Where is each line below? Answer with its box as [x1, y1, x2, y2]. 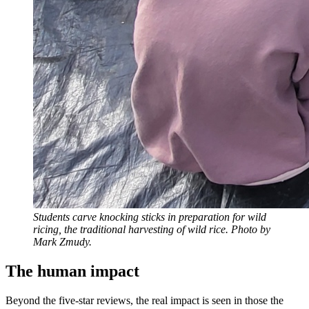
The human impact [6, 262, 139, 281]
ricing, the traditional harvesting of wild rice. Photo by [33, 223, 270, 236]
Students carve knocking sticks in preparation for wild [33, 211, 266, 223]
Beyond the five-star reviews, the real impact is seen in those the [6, 295, 283, 307]
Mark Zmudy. [33, 236, 92, 248]
